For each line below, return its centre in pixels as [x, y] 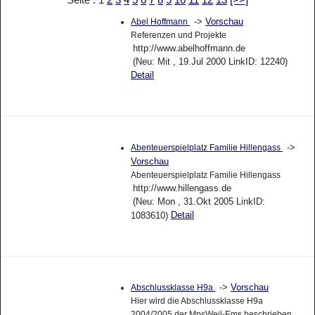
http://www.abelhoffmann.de [189, 49]
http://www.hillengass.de [182, 188]
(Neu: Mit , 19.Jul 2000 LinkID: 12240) [210, 62]
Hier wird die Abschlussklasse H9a [197, 301]
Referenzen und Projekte [178, 36]
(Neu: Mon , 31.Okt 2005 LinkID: [199, 201]
